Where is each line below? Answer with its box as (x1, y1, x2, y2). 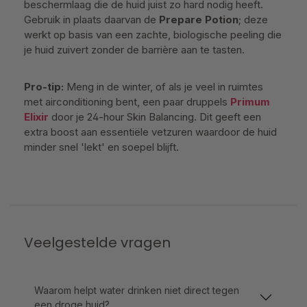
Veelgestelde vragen (24, 232, 171, 252)
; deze (238, 12, 268, 26)
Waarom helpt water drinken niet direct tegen (34, 284, 239, 296)
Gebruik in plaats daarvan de (24, 12, 159, 26)
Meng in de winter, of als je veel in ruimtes (64, 79, 263, 93)
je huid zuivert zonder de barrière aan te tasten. (24, 42, 245, 56)
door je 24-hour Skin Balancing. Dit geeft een (49, 110, 261, 123)
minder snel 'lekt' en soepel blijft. (24, 140, 179, 153)
